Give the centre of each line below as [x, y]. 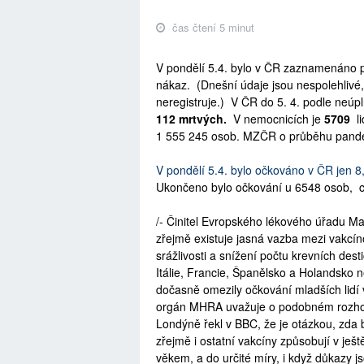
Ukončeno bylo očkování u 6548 [238, 187]
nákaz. [173, 85]
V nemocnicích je [274, 119]
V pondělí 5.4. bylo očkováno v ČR [246, 170]
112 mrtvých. [191, 119]
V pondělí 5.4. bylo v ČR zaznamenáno [256, 68]
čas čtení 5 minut [212, 28]
